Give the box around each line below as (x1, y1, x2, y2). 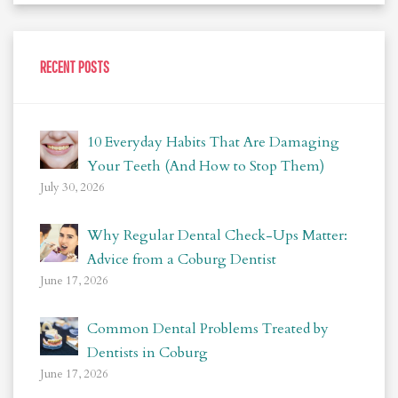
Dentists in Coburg (87, 342, 209, 362)
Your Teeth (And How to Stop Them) (87, 155, 325, 176)
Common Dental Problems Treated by (87, 318, 330, 338)
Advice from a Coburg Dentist (87, 249, 277, 269)
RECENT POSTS (40, 57, 109, 76)
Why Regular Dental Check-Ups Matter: (87, 225, 348, 245)
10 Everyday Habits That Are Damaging (87, 131, 340, 152)
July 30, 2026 (40, 179, 105, 195)
